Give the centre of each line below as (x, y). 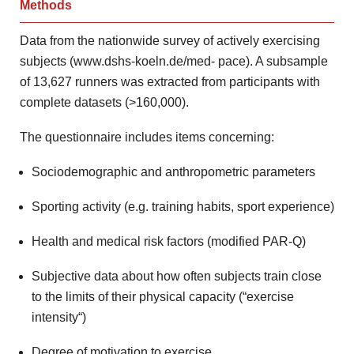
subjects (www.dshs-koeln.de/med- (117, 61)
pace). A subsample (273, 61)
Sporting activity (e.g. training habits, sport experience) (183, 207)
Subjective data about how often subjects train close (177, 276)
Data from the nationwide (91, 41)
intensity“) (59, 317)
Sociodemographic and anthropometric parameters (173, 172)
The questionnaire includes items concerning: (147, 137)
